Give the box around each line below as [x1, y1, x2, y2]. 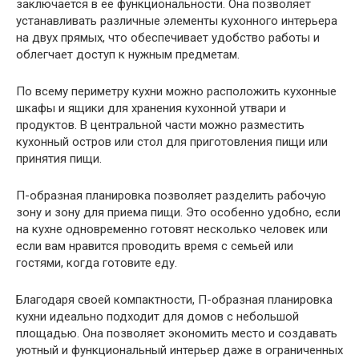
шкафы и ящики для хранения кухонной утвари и [16, 101, 286, 116]
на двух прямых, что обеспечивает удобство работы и [16, 30, 320, 46]
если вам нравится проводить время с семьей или [16, 239, 293, 254]
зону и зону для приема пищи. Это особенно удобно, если [16, 205, 341, 220]
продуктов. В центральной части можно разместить [16, 118, 305, 133]
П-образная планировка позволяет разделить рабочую [16, 188, 326, 204]
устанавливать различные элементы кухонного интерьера [16, 14, 337, 29]
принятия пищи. [16, 151, 102, 167]
